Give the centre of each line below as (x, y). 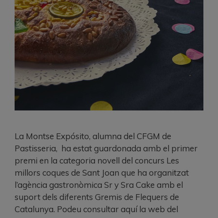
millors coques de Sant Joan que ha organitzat (102, 172)
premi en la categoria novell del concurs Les (97, 160)
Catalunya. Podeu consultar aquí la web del (96, 209)
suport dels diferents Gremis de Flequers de (97, 197)
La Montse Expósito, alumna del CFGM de (93, 136)
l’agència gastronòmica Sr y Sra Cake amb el (99, 184)
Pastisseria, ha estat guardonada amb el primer (106, 148)
